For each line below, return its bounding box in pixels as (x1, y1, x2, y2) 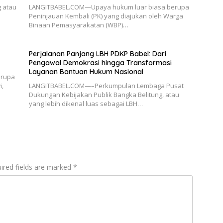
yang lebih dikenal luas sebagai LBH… (28, 99, 143, 108)
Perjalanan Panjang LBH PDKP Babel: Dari (28, 49, 166, 58)
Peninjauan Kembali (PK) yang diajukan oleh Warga (28, 11, 183, 20)
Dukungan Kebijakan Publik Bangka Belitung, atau (28, 90, 179, 99)
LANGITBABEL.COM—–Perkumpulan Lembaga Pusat (28, 81, 184, 90)
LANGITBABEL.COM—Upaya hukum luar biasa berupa (28, 2, 189, 11)
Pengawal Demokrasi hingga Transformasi (28, 58, 172, 67)
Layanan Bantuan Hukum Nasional (28, 67, 143, 76)
